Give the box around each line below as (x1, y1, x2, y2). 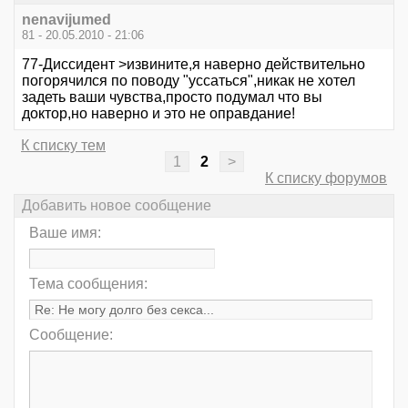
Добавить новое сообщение (22, 198, 211, 214)
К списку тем (21, 138, 106, 153)
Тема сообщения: (29, 276, 148, 292)
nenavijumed (22, 12, 111, 27)
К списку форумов (265, 170, 387, 186)
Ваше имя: (29, 225, 101, 241)
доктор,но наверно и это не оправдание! (22, 106, 295, 121)
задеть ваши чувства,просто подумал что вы (22, 89, 322, 105)
